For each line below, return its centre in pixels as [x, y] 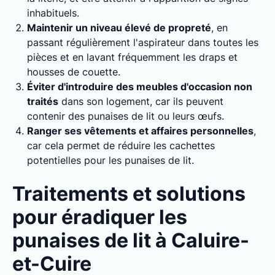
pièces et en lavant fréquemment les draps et [132, 57]
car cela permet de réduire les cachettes [121, 145]
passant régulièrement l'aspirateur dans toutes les [143, 42]
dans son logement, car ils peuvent [141, 101]
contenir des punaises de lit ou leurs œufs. [126, 116]
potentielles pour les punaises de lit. [110, 160]
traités [43, 101]
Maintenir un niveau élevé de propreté [119, 28]
